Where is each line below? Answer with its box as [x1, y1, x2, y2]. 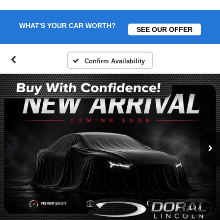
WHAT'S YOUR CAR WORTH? [19, 22, 116, 30]
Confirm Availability [84, 57, 145, 65]
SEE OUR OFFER [136, 25, 192, 33]
